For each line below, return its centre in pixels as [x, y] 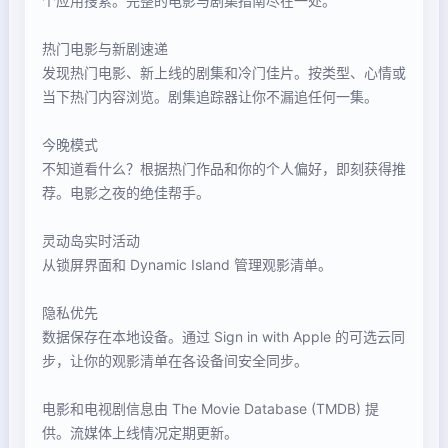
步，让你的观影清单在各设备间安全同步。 [175, 360]
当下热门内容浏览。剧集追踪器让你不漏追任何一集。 [210, 96]
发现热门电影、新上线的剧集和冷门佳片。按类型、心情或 [224, 72]
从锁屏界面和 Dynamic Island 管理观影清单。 [187, 264]
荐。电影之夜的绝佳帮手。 [126, 192]
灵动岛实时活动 [91, 240]
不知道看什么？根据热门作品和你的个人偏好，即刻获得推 [224, 168]
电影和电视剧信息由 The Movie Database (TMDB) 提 [210, 408]
